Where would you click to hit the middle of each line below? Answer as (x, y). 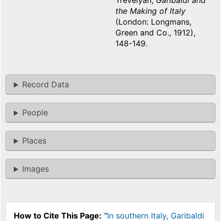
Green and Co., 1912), (155, 33)
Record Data (45, 85)
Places (34, 141)
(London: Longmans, (153, 22)
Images (35, 169)
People (35, 113)
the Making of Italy (150, 11)
